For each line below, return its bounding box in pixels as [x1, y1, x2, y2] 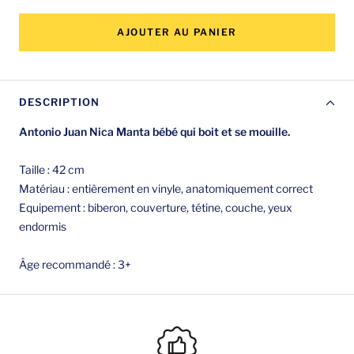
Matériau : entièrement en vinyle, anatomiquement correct [19, 182, 313, 196]
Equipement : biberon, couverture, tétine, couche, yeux [19, 201, 292, 215]
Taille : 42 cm [19, 163, 85, 177]
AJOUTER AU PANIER [117, 26, 237, 39]
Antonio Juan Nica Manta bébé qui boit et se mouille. [19, 125, 290, 139]
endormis [19, 220, 66, 234]
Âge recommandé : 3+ [19, 258, 131, 272]
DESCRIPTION [19, 96, 100, 109]
